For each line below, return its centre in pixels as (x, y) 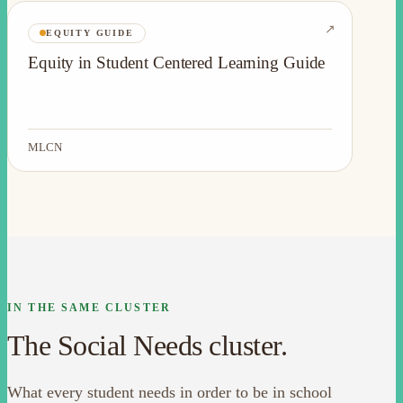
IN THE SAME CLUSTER (90, 307)
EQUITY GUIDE (90, 32)
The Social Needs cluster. (148, 345)
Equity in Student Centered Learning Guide (177, 62)
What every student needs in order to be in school (170, 392)
